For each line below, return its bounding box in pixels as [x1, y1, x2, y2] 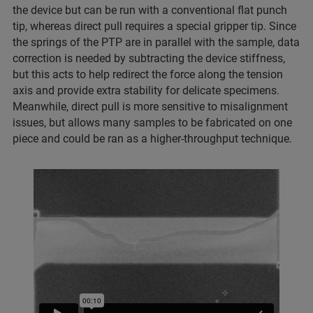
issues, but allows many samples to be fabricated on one [13, 115, 292, 129]
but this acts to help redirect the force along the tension [13, 67, 283, 81]
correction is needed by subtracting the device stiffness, [13, 51, 285, 65]
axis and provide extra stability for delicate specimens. [13, 83, 279, 97]
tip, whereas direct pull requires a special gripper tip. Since [13, 19, 296, 33]
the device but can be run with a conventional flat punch [13, 3, 287, 17]
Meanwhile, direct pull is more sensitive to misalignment [13, 99, 288, 113]
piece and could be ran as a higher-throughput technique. [13, 131, 292, 145]
